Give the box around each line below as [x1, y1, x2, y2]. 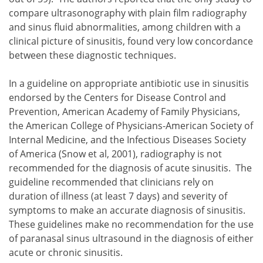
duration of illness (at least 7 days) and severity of [9, 189, 227, 203]
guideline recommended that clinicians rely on [9, 175, 214, 188]
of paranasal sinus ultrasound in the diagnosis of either [9, 231, 254, 245]
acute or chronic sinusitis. [9, 245, 123, 259]
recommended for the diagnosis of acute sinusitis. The [9, 161, 252, 174]
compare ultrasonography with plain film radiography [9, 6, 247, 19]
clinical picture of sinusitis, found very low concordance [9, 34, 253, 48]
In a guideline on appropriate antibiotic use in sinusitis [9, 76, 249, 90]
